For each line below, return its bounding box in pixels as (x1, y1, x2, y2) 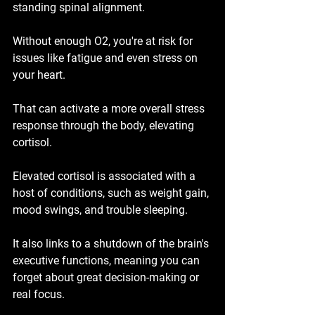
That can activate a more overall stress (13, 102, 207, 116)
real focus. (13, 288, 65, 302)
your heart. (13, 68, 65, 82)
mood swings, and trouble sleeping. (13, 203, 188, 217)
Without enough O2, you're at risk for (13, 34, 195, 49)
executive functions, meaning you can (13, 254, 202, 268)
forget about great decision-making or (13, 271, 202, 285)
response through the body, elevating (13, 119, 197, 133)
